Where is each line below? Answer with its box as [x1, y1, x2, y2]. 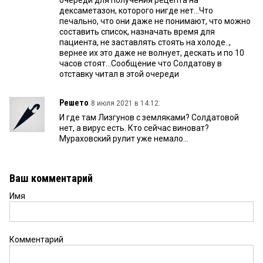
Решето [59, 98, 89, 108]
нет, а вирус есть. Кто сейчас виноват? [59, 123, 209, 133]
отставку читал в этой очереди [59, 69, 179, 79]
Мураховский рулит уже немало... [59, 134, 188, 144]
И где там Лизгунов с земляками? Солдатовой [59, 113, 239, 123]
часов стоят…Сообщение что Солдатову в [59, 59, 222, 69]
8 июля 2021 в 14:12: [91, 99, 160, 108]
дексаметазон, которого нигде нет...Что [59, 6, 213, 16]
